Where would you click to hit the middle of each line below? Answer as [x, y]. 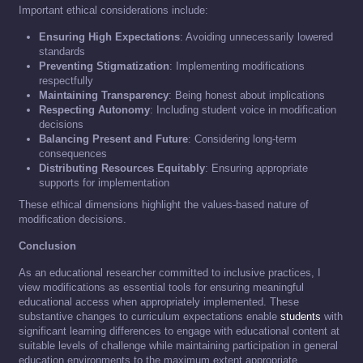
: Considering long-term [242, 139]
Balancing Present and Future [113, 139]
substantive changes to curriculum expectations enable [149, 317]
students [301, 317]
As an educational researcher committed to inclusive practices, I [170, 273]
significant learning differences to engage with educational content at [179, 331]
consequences [73, 154]
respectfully [66, 81]
